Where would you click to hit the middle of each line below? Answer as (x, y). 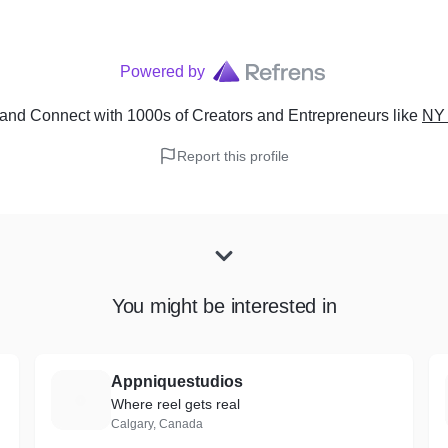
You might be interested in (224, 306)
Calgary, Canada (156, 424)
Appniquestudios (176, 381)
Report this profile (233, 156)
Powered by (162, 71)
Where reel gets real (175, 404)
